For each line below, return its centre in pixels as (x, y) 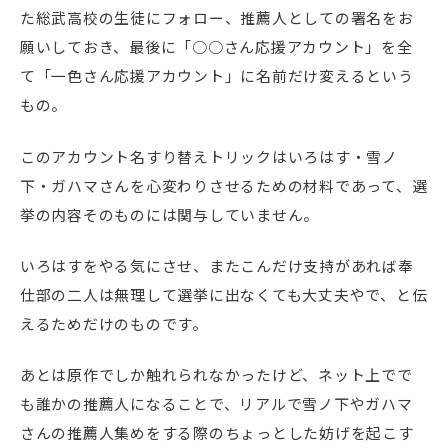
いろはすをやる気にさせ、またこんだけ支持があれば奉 (217, 265)
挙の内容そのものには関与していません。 (170, 214)
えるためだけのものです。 (114, 323)
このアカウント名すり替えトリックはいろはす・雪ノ (209, 156)
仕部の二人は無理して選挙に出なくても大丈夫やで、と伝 (224, 294)
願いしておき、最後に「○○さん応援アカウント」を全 (216, 47)
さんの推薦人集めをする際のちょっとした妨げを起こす (217, 433)
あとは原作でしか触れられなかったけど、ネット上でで (216, 375)
